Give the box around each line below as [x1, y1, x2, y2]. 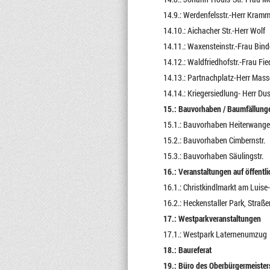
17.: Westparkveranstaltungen [163, 213, 261, 224]
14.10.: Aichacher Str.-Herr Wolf [163, 25, 265, 36]
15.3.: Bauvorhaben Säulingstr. [163, 150, 263, 162]
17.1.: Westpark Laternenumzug [163, 228, 267, 240]
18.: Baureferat [163, 244, 212, 256]
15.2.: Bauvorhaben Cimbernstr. [163, 134, 265, 146]
